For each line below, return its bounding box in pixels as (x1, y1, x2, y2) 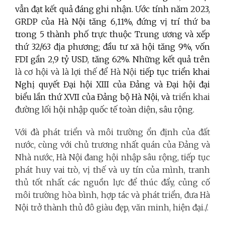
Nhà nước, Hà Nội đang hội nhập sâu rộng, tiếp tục (15, 152, 210, 162)
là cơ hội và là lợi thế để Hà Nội (15, 66, 140, 77)
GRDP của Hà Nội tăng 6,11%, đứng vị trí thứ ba (15, 16, 210, 27)
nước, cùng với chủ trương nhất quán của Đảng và (15, 139, 210, 150)
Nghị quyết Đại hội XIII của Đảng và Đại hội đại (15, 79, 210, 89)
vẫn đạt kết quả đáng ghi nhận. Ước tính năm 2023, (15, 4, 210, 14)
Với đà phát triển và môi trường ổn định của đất (15, 127, 210, 137)
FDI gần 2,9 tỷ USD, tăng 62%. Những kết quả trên (15, 54, 210, 64)
